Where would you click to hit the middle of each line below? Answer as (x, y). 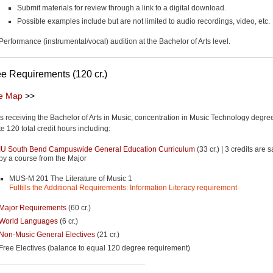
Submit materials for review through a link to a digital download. (122, 8)
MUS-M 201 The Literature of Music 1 (71, 178)
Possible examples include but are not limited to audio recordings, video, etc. (144, 21)
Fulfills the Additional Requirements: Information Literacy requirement (123, 187)
